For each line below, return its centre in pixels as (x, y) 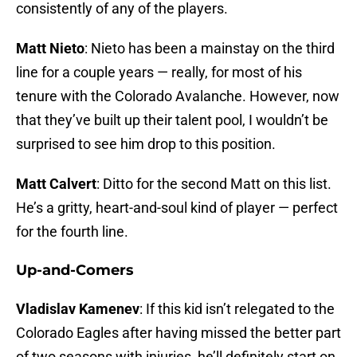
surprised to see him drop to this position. (146, 144)
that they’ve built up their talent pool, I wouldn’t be (172, 120)
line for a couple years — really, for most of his (159, 73)
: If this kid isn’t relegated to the (237, 309)
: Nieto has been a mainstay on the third (210, 49)
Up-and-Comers (75, 271)
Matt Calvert (56, 184)
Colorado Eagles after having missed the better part (178, 333)
